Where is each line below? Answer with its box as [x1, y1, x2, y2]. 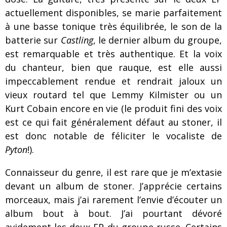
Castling [60, 34, 93, 46]
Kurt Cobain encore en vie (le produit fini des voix [5, 102, 222, 115]
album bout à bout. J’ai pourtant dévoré [5, 207, 222, 219]
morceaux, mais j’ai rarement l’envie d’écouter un [5, 194, 222, 206]
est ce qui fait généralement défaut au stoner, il [5, 116, 222, 128]
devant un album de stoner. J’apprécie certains [5, 180, 222, 192]
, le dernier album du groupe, [93, 34, 222, 46]
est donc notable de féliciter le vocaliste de [5, 130, 222, 142]
